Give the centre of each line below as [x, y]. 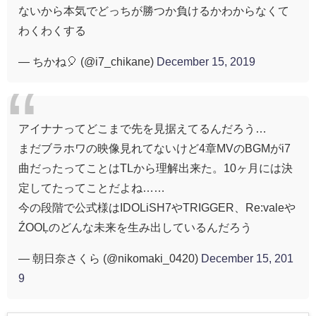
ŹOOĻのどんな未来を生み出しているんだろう [135, 227]
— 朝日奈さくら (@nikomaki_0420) [110, 259]
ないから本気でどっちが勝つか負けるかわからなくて [154, 11]
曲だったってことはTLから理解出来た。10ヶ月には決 [156, 168]
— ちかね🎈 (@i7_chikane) [87, 62]
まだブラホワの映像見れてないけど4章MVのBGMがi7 [154, 148]
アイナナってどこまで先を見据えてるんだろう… [142, 129]
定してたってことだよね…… [92, 188]
